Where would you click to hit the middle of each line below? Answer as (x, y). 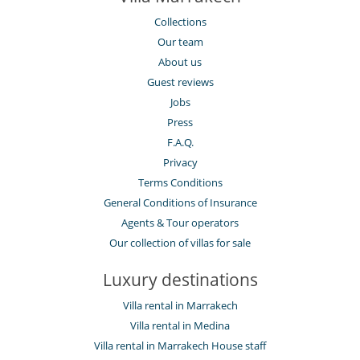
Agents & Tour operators (180, 222)
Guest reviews (180, 82)
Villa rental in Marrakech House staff (180, 345)
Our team (180, 41)
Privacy (180, 162)
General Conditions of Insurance (180, 202)
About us (180, 61)
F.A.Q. (180, 142)
